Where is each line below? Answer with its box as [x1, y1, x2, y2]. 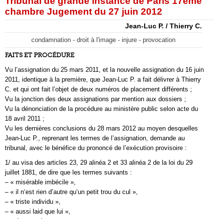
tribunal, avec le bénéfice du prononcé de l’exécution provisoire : [5, 144, 187, 152]
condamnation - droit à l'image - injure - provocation [31, 36, 175, 44]
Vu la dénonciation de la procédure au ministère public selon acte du [5, 105, 198, 112]
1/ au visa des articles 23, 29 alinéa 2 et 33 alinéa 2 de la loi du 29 [5, 159, 193, 166]
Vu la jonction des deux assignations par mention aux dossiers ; [5, 95, 186, 103]
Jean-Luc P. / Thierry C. [125, 22, 202, 30]
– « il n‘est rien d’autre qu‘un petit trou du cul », [5, 188, 138, 196]
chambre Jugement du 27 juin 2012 [5, 6, 162, 17]
